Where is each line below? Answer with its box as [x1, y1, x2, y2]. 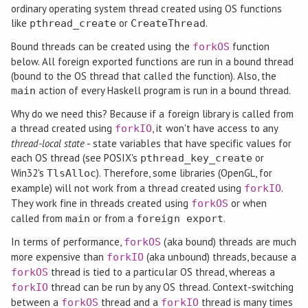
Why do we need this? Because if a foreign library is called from [10, 107, 294, 121]
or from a [90, 212, 137, 225]
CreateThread [131, 17, 206, 30]
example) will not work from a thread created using [10, 181, 244, 195]
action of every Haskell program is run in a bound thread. [35, 84, 291, 98]
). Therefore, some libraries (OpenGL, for [96, 166, 273, 180]
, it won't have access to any [152, 122, 278, 135]
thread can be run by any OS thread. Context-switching [47, 280, 294, 294]
